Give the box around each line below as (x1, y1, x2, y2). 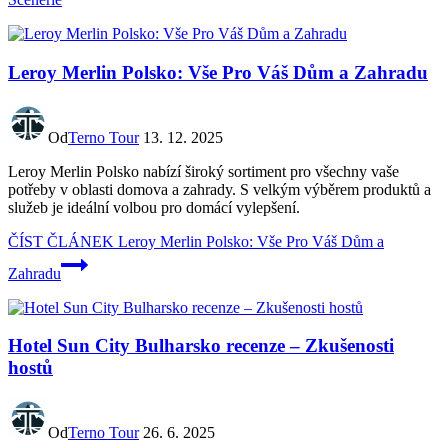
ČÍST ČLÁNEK (8, 232, 114, 250)
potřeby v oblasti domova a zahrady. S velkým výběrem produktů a (8, 180, 431, 198)
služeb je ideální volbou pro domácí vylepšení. (8, 198, 300, 216)
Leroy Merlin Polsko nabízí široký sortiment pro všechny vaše (8, 162, 399, 180)
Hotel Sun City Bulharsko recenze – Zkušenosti (8, 335, 394, 357)
